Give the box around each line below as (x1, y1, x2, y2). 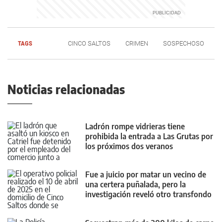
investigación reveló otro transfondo (85, 189, 212, 200)
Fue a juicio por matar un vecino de (85, 169, 206, 180)
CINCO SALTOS (68, 40, 111, 48)
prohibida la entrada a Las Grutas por (85, 131, 213, 142)
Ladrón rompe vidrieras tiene (85, 121, 185, 132)
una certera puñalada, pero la (85, 179, 186, 190)
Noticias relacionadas (7, 82, 125, 97)
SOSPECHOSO (163, 40, 204, 48)
